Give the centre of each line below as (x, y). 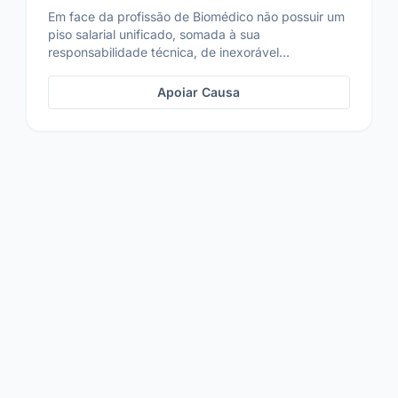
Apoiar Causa (199, 92)
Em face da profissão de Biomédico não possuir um (197, 16)
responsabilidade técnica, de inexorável (164, 52)
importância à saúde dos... (125, 70)
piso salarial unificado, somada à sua (155, 34)
